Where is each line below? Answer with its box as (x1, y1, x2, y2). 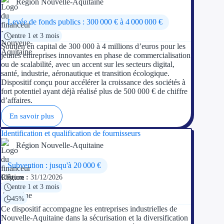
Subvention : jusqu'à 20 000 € (7, 161, 101, 170)
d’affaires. (1, 96, 32, 104)
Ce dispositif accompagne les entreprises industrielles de (1, 204, 177, 213)
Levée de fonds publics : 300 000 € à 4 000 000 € (7, 17, 162, 26)
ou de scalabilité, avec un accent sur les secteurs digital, (1, 60, 174, 68)
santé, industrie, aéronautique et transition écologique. (1, 69, 169, 77)
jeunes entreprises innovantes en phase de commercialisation (1, 51, 190, 59)
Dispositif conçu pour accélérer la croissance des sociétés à (1, 78, 185, 86)
